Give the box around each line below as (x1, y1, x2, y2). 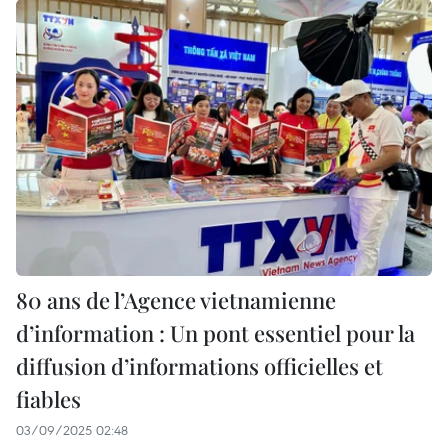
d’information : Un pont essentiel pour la (16, 317, 415, 348)
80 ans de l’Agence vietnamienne (16, 284, 336, 315)
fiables (16, 383, 81, 414)
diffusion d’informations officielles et (16, 350, 383, 381)
